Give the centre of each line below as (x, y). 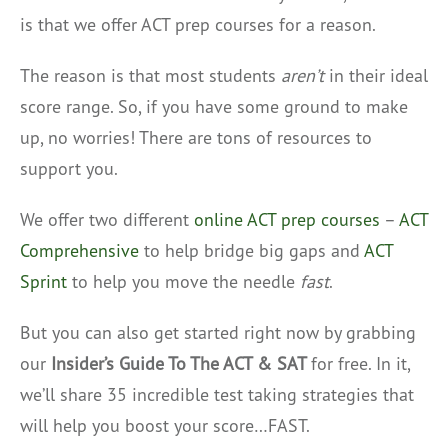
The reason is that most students (150, 75)
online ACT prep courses (287, 219)
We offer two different (107, 219)
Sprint (43, 281)
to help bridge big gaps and (251, 250)
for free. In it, (360, 363)
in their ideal (378, 75)
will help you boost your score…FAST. (165, 425)
